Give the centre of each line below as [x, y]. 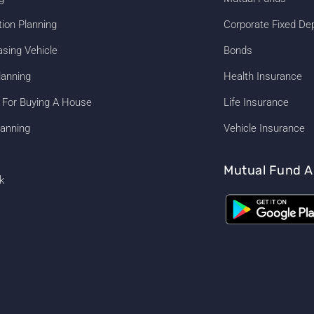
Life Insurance [257, 102]
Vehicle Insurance [265, 128]
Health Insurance [263, 76]
